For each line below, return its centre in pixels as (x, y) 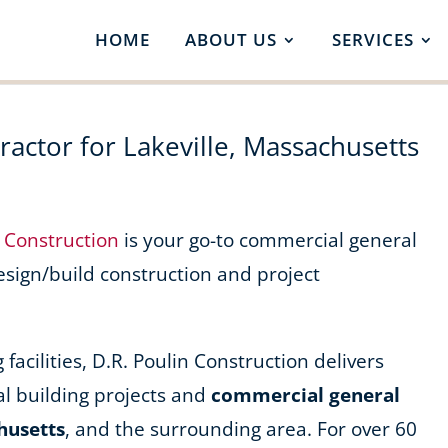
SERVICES (372, 39)
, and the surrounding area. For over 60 (241, 428)
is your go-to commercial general (268, 239)
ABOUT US (230, 39)
